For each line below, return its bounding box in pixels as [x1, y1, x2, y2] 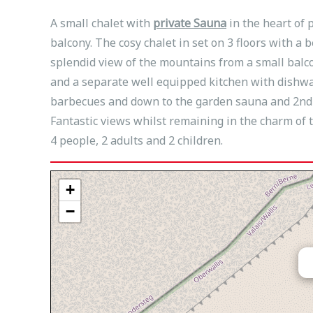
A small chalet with [50, 15, 153, 31]
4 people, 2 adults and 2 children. [50, 133, 223, 148]
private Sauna [153, 15, 226, 31]
